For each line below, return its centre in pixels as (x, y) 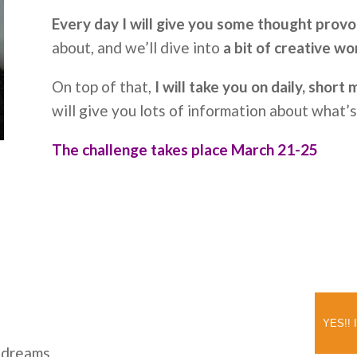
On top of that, (103, 87)
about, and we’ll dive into (137, 48)
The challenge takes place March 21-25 (184, 150)
